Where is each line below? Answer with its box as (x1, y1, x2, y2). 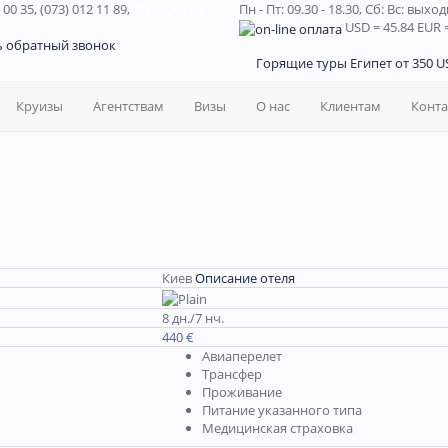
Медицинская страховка (202, 419, 353, 437)
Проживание (202, 383, 282, 401)
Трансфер (202, 365, 262, 383)
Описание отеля (195, 269, 295, 287)
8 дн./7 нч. (162, 309, 224, 327)
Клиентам (320, 97, 381, 115)
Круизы (16, 97, 63, 115)
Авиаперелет (202, 347, 282, 365)
